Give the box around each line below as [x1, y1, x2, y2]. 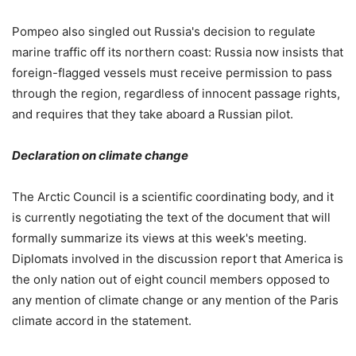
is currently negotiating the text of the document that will [12, 209, 331, 225]
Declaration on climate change [12, 147, 188, 163]
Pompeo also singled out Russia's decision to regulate [12, 23, 315, 39]
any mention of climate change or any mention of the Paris [12, 292, 339, 308]
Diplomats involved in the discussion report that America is [12, 250, 343, 266]
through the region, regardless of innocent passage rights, [12, 85, 340, 101]
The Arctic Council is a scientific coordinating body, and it [12, 188, 334, 204]
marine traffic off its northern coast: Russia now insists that [12, 44, 343, 60]
